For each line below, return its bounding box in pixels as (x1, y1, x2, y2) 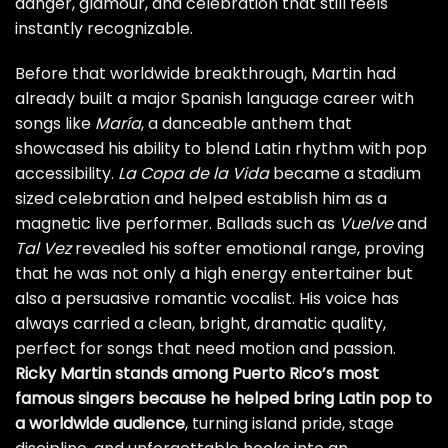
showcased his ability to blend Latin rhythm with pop (15, 137, 427, 161)
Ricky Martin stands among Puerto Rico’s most (15, 362, 379, 386)
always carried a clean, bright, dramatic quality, (15, 312, 386, 336)
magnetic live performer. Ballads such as (15, 212, 339, 236)
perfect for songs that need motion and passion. (15, 337, 396, 361)
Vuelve (339, 212, 393, 236)
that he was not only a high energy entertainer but (15, 262, 413, 286)
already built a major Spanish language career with (15, 87, 414, 111)
